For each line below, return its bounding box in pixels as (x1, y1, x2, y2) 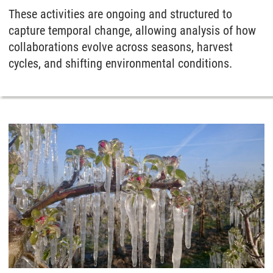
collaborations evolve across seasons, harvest (9, 40, 233, 54)
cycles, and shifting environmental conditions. (9, 56, 232, 71)
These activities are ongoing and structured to (9, 7, 232, 21)
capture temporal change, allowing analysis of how (9, 23, 256, 38)
